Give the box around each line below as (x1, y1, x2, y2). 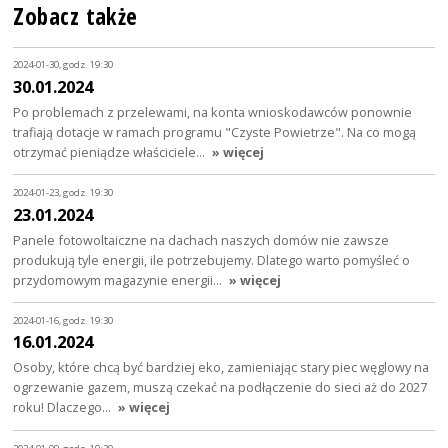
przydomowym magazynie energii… (13, 270, 226, 289)
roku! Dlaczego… (13, 398, 115, 417)
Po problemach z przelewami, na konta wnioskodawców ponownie (13, 102, 413, 121)
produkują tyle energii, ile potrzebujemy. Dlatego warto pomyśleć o (13, 250, 411, 269)
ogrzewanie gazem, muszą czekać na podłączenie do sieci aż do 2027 (13, 378, 428, 397)
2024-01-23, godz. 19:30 (13, 186, 114, 200)
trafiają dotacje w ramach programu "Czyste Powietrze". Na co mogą (13, 122, 417, 141)
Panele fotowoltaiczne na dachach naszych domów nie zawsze (13, 230, 390, 249)
